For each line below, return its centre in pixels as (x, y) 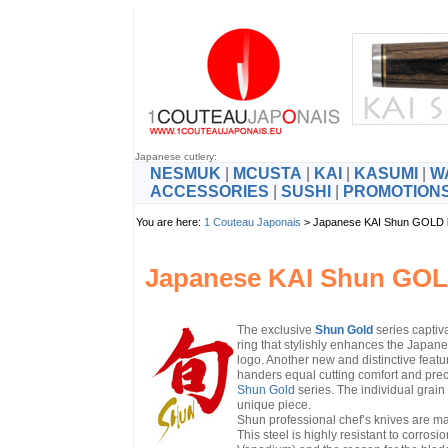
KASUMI (385, 173)
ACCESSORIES (209, 191)
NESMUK (185, 173)
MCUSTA (267, 173)
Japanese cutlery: (175, 156)
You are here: (169, 222)
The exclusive (275, 330)
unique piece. (273, 405)
